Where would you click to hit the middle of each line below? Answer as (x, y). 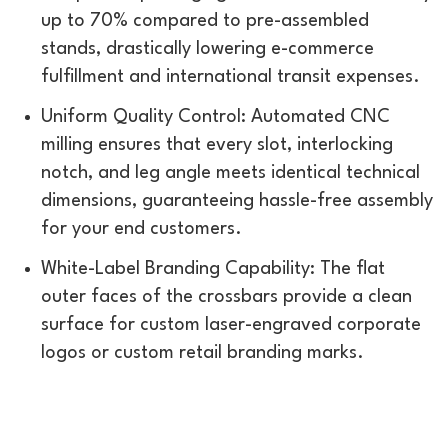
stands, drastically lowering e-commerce (207, 48)
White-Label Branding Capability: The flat (213, 268)
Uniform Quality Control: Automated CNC (215, 116)
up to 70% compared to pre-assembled (205, 20)
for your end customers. (141, 228)
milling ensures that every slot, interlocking (217, 144)
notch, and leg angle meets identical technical (230, 172)
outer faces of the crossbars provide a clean (226, 296)
